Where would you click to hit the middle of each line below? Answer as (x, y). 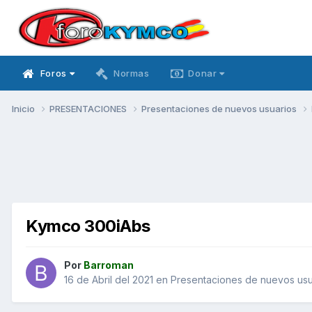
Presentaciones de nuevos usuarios (220, 108)
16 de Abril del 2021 (109, 280)
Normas (131, 73)
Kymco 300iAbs (88, 226)
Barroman (109, 265)
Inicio (24, 108)
